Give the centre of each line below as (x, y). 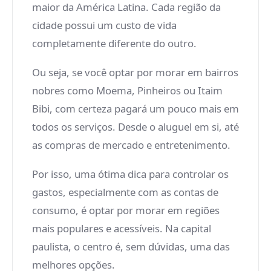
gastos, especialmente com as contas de (125, 192)
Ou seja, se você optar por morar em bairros (135, 72)
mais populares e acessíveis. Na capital (122, 228)
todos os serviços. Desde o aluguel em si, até (135, 127)
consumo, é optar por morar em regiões (126, 210)
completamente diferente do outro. (114, 43)
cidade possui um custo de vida (104, 25)
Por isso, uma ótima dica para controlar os (130, 174)
